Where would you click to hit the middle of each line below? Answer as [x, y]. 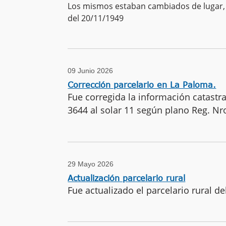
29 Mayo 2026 [91, 164]
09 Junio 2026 [91, 70]
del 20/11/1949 [96, 18]
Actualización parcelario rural [127, 178]
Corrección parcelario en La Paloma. [142, 84]
